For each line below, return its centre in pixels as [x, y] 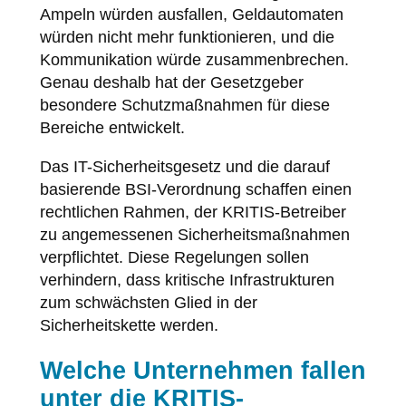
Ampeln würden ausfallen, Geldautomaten [191, 14]
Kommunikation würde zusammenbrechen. [194, 59]
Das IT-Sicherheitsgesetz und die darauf [184, 166]
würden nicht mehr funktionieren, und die [187, 37]
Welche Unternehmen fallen [203, 370]
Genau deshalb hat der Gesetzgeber [171, 82]
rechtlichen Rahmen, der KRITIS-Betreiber [193, 212]
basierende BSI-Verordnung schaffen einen [195, 189]
